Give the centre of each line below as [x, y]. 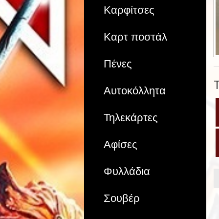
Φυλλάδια [127, 171]
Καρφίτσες [129, 10]
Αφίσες [120, 144]
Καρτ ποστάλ [135, 37]
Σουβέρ [122, 198]
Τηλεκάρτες [131, 117]
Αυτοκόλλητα [135, 90]
